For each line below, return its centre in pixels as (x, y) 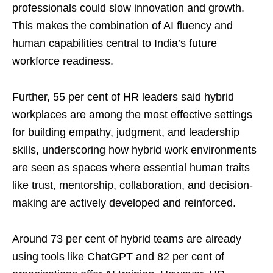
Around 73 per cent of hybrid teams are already (127, 239)
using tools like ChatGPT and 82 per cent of (118, 257)
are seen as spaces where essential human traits (131, 168)
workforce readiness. (63, 61)
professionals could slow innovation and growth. (128, 8)
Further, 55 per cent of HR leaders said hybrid (123, 97)
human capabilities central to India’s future (115, 43)
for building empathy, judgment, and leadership (126, 132)
